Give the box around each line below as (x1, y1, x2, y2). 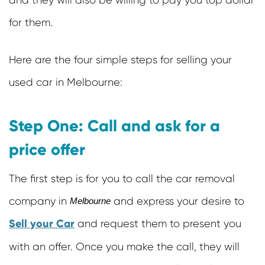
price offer (9, 140, 85, 160)
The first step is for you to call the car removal (9, 173, 235, 185)
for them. (9, 17, 53, 29)
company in (9, 195, 70, 208)
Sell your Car (9, 217, 75, 231)
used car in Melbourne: (9, 76, 122, 89)
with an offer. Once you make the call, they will (9, 241, 240, 253)
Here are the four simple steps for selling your (9, 54, 232, 66)
